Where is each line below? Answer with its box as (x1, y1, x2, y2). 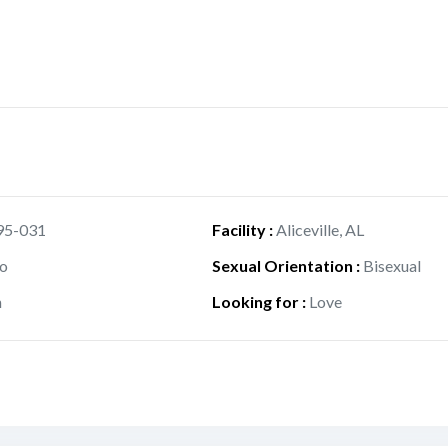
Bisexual (362, 256, 421, 275)
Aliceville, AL (275, 220, 364, 239)
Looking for (211, 292, 299, 311)
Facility (211, 220, 266, 239)
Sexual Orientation (211, 256, 353, 275)
